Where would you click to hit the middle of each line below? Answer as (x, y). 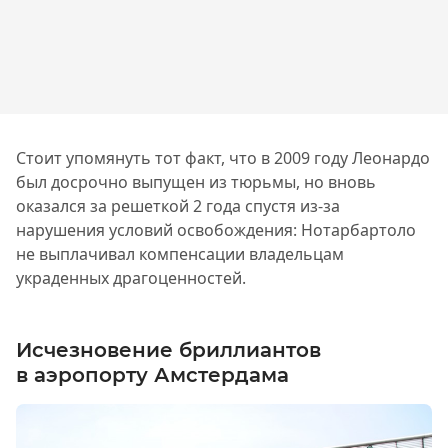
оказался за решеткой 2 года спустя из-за (178, 205)
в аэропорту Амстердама (152, 374)
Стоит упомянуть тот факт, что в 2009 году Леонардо (223, 157)
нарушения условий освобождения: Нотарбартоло (216, 229)
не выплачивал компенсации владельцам (180, 253)
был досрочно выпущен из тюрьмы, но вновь (196, 181)
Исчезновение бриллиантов (168, 349)
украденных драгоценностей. (131, 277)
